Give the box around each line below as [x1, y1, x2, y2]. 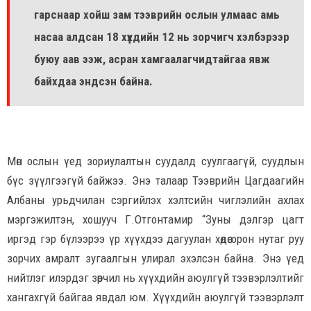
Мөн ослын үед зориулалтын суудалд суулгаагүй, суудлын [7, 154, 304, 169]
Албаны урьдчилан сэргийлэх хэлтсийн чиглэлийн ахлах [7, 193, 304, 208]
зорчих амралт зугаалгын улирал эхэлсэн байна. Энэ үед [7, 251, 304, 266]
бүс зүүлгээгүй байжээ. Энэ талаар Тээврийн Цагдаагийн [7, 174, 304, 188]
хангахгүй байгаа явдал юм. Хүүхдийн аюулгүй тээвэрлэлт [7, 290, 304, 305]
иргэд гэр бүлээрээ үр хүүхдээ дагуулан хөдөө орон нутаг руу [7, 232, 304, 246]
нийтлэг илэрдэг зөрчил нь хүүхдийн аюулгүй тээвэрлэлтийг [7, 271, 304, 285]
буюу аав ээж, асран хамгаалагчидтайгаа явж [34, 52, 270, 67]
